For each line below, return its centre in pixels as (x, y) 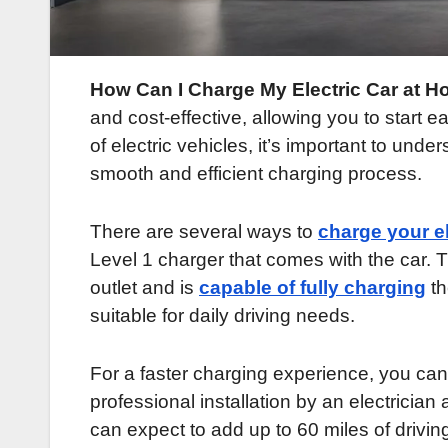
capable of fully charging (312, 288)
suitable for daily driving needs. (222, 316)
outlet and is (144, 288)
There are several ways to (204, 232)
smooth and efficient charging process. (256, 174)
